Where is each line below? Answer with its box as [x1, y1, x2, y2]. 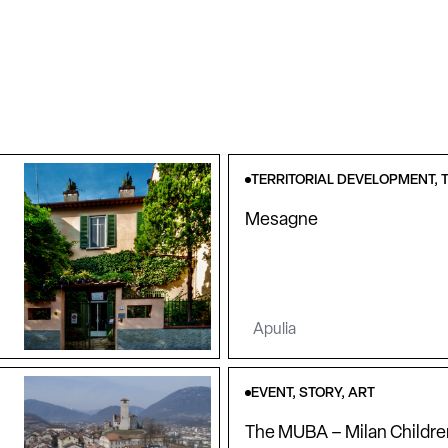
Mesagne [245, 211, 318, 230]
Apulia [253, 322, 296, 339]
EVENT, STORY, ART [251, 386, 375, 402]
